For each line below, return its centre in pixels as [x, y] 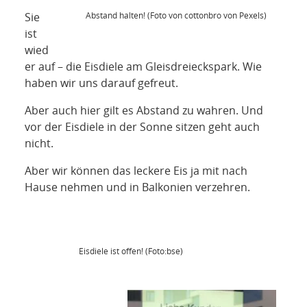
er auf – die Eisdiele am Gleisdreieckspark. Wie [143, 67]
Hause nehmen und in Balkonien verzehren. [137, 187]
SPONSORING [64, 38]
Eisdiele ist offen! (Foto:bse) [131, 251]
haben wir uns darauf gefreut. [101, 83]
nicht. [39, 144]
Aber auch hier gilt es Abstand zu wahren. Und [144, 111]
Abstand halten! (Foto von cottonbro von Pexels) [176, 16]
